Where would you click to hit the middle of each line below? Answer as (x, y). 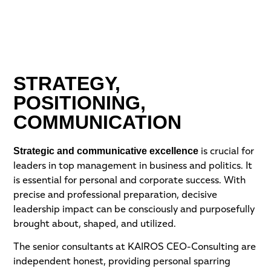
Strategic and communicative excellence (106, 151)
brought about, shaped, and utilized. (95, 224)
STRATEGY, (67, 83)
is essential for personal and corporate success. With (130, 181)
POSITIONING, (80, 103)
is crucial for (227, 152)
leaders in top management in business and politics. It (133, 166)
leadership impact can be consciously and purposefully (134, 210)
